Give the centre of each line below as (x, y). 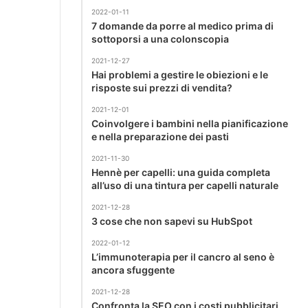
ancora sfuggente (133, 269)
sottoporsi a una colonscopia (160, 38)
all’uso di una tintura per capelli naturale (185, 185)
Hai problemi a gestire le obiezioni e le (180, 74)
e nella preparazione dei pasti (160, 136)
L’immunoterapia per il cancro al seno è (183, 256)
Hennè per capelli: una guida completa (181, 172)
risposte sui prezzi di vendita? (162, 87)
